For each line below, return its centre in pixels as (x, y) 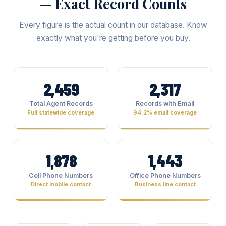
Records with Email (165, 104)
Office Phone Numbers (165, 175)
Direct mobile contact (61, 184)
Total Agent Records (61, 104)
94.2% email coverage (165, 112)
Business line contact (165, 184)
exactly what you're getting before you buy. (113, 38)
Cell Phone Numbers (61, 175)
